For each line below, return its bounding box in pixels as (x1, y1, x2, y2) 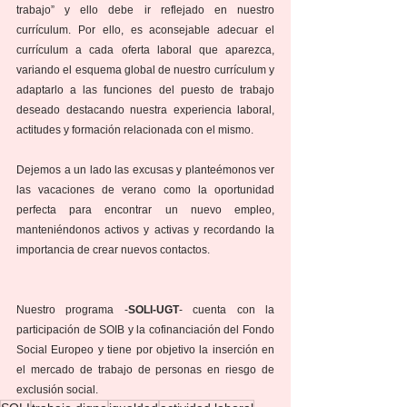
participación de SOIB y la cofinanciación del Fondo (16, 323, 274, 337)
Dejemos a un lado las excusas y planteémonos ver (16, 164, 274, 177)
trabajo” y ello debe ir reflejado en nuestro (16, 4, 274, 17)
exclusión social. (16, 383, 98, 397)
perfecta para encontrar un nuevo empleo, (16, 203, 274, 217)
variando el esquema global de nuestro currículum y (16, 64, 274, 77)
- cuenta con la (178, 303, 275, 317)
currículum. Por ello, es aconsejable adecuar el (16, 24, 274, 37)
